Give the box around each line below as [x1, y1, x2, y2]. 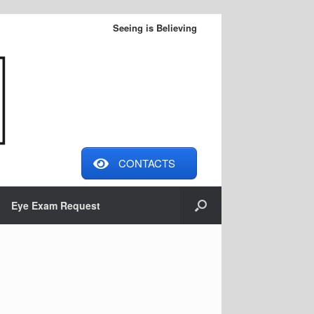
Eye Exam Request [11, 198, 100, 213]
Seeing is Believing [113, 21, 197, 34]
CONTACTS [118, 156, 176, 171]
